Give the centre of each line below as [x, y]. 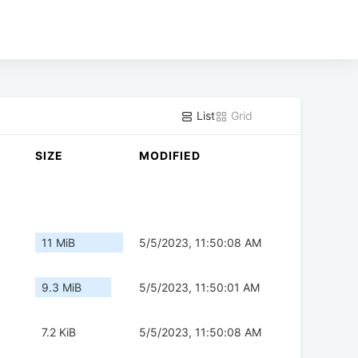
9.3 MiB [62, 288]
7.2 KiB [59, 332]
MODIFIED [170, 156]
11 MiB [58, 243]
